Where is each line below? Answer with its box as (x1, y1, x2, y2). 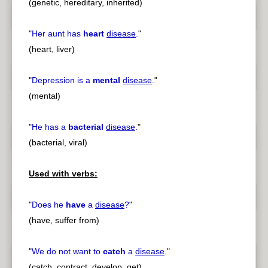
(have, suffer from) (29, 215, 99, 226)
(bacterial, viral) (29, 138, 87, 148)
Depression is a (32, 75, 93, 86)
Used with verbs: (29, 169, 98, 179)
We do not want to (32, 246, 103, 257)
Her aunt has (32, 29, 83, 39)
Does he (32, 200, 66, 210)
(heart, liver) (29, 44, 75, 54)
